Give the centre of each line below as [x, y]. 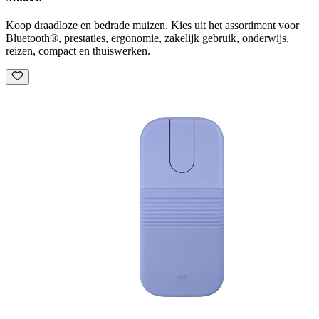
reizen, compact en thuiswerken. [78, 51]
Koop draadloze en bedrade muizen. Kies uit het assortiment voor [152, 26]
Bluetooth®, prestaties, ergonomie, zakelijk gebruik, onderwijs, [147, 38]
